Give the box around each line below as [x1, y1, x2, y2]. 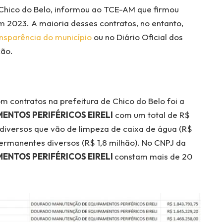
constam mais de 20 [114, 151, 192, 162]
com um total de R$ [112, 109, 190, 120]
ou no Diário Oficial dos [91, 31, 183, 42]
